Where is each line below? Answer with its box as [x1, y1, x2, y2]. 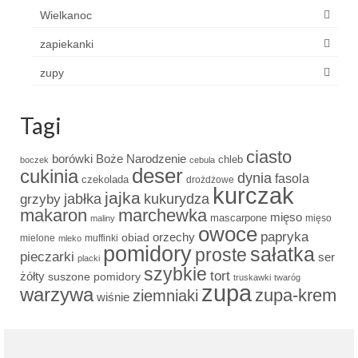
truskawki [233, 272, 271, 282]
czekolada [82, 173, 129, 185]
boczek [20, 154, 49, 165]
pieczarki [20, 249, 74, 265]
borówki [52, 152, 93, 165]
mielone [20, 232, 55, 244]
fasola [275, 171, 309, 185]
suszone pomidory [48, 269, 141, 283]
